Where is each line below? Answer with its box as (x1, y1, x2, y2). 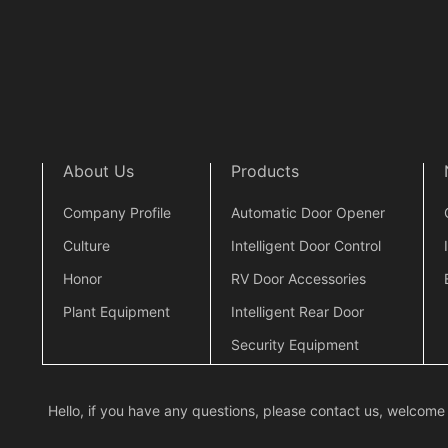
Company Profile (63, 203, 171, 221)
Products (230, 160, 299, 181)
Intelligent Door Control (230, 236, 381, 254)
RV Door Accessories (230, 269, 366, 287)
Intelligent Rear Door (230, 302, 364, 320)
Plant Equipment (63, 302, 170, 320)
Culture (63, 236, 110, 254)
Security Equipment (230, 335, 359, 353)
